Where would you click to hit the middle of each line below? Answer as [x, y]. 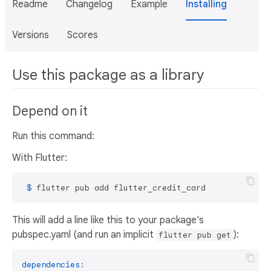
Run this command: [53, 136]
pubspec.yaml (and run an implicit [84, 235]
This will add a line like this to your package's [108, 220]
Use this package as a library [108, 75]
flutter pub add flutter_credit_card [121, 188]
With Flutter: [40, 158]
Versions [31, 35]
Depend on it [50, 112]
